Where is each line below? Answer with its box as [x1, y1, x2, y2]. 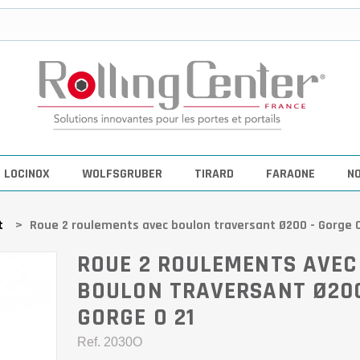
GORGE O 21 [77, 302, 195, 333]
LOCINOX [4, 166, 50, 182]
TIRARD [194, 166, 234, 182]
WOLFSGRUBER [82, 166, 162, 182]
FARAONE [266, 166, 315, 182]
